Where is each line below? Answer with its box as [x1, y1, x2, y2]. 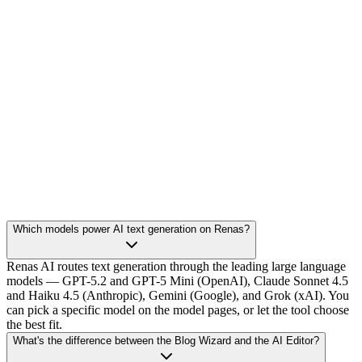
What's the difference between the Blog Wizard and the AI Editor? [13, 335, 319, 347]
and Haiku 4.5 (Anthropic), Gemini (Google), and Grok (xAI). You [6, 288, 349, 303]
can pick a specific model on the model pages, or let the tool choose [6, 303, 349, 318]
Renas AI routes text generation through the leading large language [6, 259, 346, 274]
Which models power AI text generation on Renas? [13, 223, 250, 236]
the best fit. [6, 318, 62, 332]
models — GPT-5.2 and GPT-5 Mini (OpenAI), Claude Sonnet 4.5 [6, 274, 348, 288]
